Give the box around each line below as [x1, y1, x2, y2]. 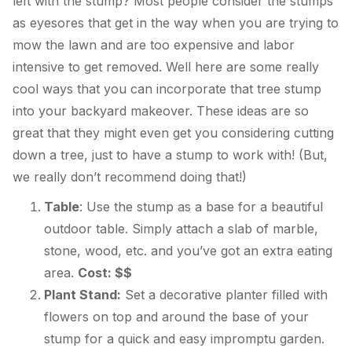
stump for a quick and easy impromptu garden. [44, 331, 324, 347]
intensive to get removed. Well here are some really [13, 59, 319, 75]
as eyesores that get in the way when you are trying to [13, 15, 339, 31]
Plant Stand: [44, 287, 121, 303]
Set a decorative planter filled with [121, 287, 328, 303]
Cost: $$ [78, 265, 132, 281]
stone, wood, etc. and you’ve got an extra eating [44, 243, 332, 259]
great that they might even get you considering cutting [13, 125, 334, 141]
